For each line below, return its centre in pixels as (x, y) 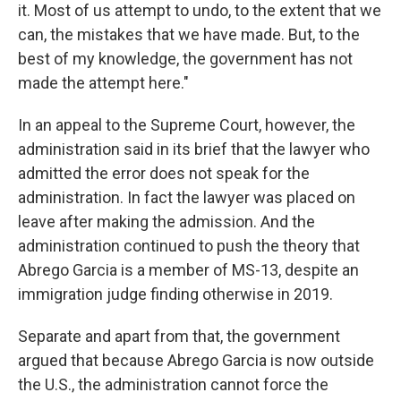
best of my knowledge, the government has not (185, 59)
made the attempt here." (103, 83)
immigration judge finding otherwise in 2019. (175, 294)
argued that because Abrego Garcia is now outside (196, 360)
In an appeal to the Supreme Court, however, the (187, 125)
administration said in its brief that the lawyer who (194, 149)
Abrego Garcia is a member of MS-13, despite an (188, 270)
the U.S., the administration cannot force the (173, 384)
